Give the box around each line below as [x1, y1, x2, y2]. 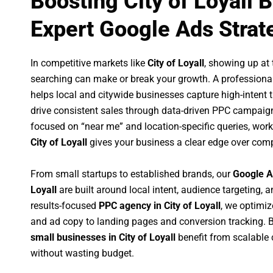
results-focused [30, 199, 99, 211]
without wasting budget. [30, 247, 134, 259]
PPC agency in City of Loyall [99, 199, 221, 211]
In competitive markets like [30, 57, 147, 69]
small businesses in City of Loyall [30, 231, 175, 243]
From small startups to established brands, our [30, 168, 233, 180]
